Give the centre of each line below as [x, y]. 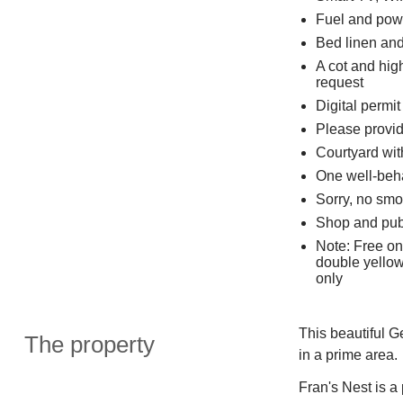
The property [89, 344]
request [339, 82]
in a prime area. [348, 354]
